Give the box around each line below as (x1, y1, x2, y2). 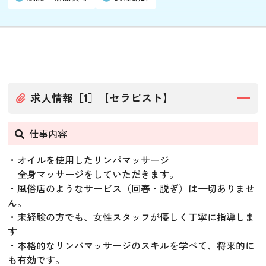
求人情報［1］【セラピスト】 (30, 89, 173, 105)
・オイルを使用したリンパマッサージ (8, 152, 170, 167)
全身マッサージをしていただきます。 (8, 166, 179, 181)
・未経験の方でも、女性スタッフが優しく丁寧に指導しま (8, 209, 255, 224)
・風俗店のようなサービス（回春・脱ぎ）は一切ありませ (8, 180, 255, 195)
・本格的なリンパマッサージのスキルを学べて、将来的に (8, 237, 255, 252)
